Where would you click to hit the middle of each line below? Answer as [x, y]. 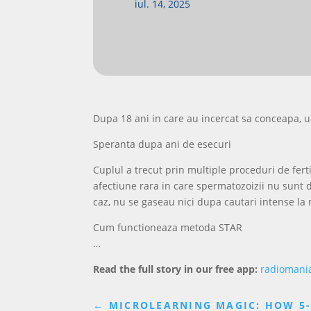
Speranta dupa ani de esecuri [162, 144]
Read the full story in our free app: [176, 269]
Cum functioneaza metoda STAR [168, 227]
